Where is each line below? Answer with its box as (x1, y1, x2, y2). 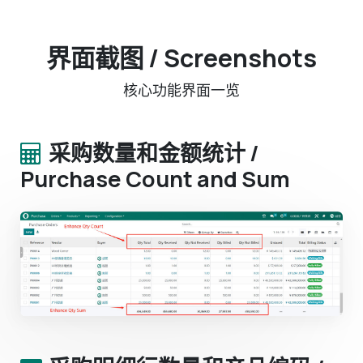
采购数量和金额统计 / (49, 137, 259, 168)
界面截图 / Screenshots (46, 41, 317, 75)
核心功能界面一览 (123, 81, 240, 99)
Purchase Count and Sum (20, 163, 290, 194)
